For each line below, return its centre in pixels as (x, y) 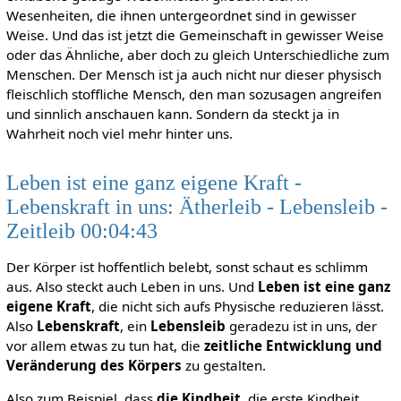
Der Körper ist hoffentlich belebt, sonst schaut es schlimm (187, 266)
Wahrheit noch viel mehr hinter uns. (119, 134)
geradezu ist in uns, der (301, 325)
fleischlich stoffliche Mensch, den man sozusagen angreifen (193, 94)
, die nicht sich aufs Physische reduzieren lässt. (237, 306)
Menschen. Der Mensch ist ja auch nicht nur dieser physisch (193, 75)
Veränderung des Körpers (94, 365)
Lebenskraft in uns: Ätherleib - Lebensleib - (196, 207)
